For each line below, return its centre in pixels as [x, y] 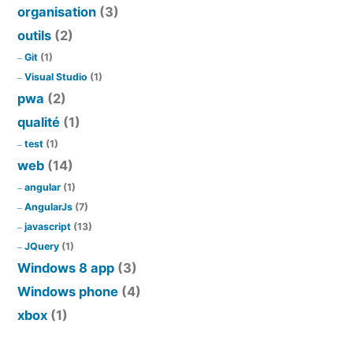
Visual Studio [56, 77]
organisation [57, 12]
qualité [39, 123]
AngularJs [48, 207]
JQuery [42, 247]
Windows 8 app [66, 268]
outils [34, 36]
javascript [48, 227]
